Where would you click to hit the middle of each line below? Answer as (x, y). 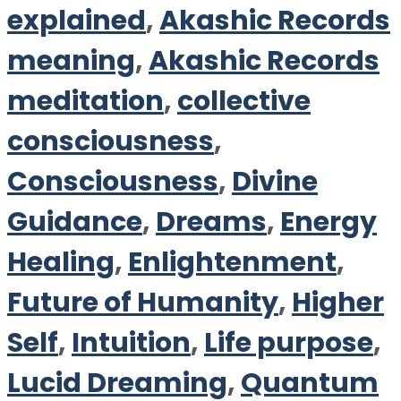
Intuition (131, 343)
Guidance (75, 222)
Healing (61, 262)
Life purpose (289, 343)
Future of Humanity (143, 303)
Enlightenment (232, 262)
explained (77, 21)
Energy (328, 222)
